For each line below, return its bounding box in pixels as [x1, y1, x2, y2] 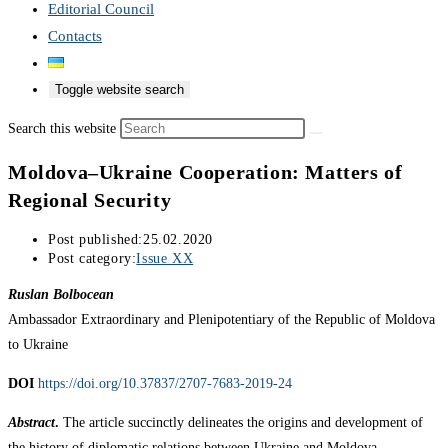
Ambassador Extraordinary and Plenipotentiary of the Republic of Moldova [8, 312, 435, 328]
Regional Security [8, 188, 172, 211]
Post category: [48, 251, 137, 267]
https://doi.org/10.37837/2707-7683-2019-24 [34, 376, 292, 392]
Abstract [8, 415, 55, 431]
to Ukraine [8, 337, 68, 353]
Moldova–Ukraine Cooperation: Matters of [8, 160, 403, 183]
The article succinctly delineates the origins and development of [59, 415, 423, 431]
